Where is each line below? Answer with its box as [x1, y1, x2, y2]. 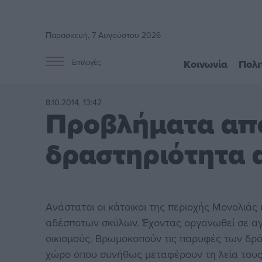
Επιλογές [72, 57, 101, 68]
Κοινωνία [183, 56, 227, 72]
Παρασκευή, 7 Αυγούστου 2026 [46, 29, 161, 41]
